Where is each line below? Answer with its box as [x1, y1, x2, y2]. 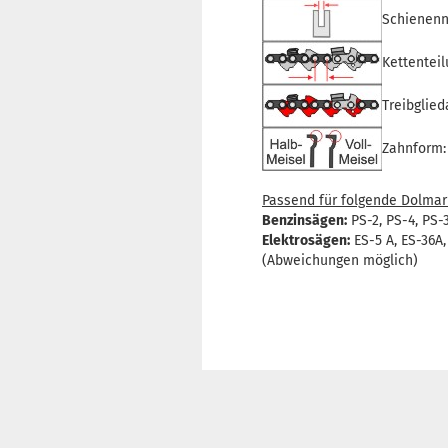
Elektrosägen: [262, 232, 350, 249]
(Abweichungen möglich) [262, 252, 418, 269]
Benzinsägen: [262, 212, 347, 229]
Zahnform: [382, 140, 446, 157]
